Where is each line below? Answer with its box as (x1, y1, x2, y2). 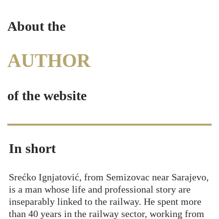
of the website (7, 88, 87, 104)
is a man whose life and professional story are (8, 184, 191, 196)
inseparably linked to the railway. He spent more (8, 197, 201, 208)
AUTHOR (7, 50, 90, 72)
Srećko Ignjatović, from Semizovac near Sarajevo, (8, 172, 209, 183)
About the (7, 18, 66, 34)
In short (8, 140, 56, 156)
